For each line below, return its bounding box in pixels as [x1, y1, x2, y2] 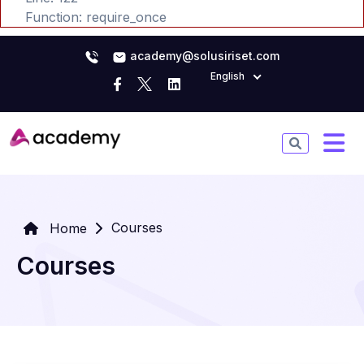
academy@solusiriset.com [127, 49, 279, 63]
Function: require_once [25, 9, 167, 25]
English [210, 70, 245, 82]
